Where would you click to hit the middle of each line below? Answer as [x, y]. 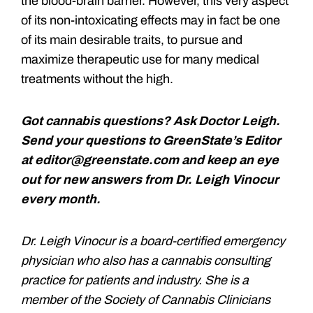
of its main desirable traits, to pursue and [132, 39]
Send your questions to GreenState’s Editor [151, 140]
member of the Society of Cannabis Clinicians [146, 299]
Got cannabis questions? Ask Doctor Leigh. [151, 121]
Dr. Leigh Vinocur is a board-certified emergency [153, 241]
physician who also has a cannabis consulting [146, 260]
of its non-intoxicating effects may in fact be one [151, 20]
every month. [61, 199]
